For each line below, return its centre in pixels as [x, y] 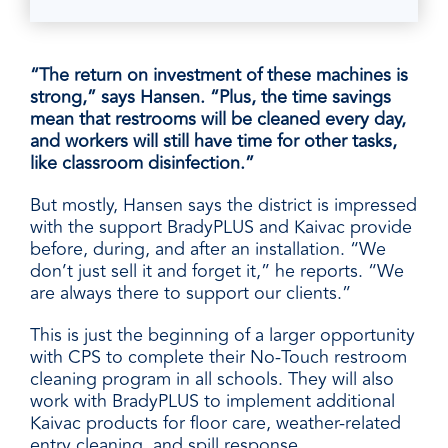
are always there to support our [158, 292]
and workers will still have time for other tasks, [213, 140]
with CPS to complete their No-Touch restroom [218, 356]
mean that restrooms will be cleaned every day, [218, 118]
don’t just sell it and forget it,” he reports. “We [217, 270]
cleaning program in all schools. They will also [212, 378]
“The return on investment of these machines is [219, 74]
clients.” [318, 292]
